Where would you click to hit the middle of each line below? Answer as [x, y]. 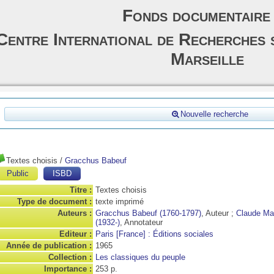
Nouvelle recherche [215, 114]
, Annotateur [141, 222]
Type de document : [54, 202]
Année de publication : [49, 246]
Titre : [81, 190]
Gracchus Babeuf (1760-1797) [148, 213]
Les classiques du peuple [140, 257]
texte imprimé [120, 202]
